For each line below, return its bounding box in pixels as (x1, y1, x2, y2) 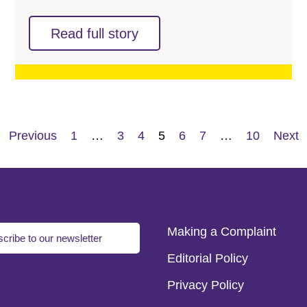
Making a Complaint (167, 224, 276, 238)
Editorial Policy (167, 251, 248, 265)
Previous (8, 128, 57, 143)
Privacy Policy (167, 278, 244, 292)
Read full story (50, 25, 138, 41)
